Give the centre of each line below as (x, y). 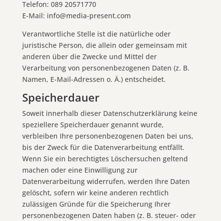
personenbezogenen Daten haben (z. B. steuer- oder (109, 215)
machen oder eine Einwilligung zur (80, 170)
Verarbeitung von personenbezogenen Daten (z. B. (106, 68)
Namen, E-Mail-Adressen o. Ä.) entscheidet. (94, 79)
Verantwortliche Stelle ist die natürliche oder (96, 34)
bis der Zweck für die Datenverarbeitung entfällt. (103, 147)
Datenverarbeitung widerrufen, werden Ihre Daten (106, 181)
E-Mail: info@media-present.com (76, 15)
